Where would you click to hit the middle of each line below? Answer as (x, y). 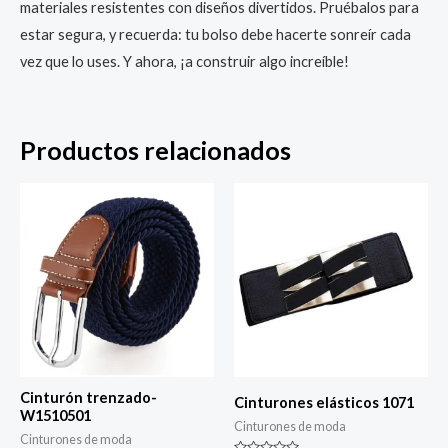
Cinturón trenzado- (88, 397)
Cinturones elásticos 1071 (324, 402)
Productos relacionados (155, 149)
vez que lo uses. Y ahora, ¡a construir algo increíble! (184, 62)
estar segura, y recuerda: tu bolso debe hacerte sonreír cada (215, 35)
